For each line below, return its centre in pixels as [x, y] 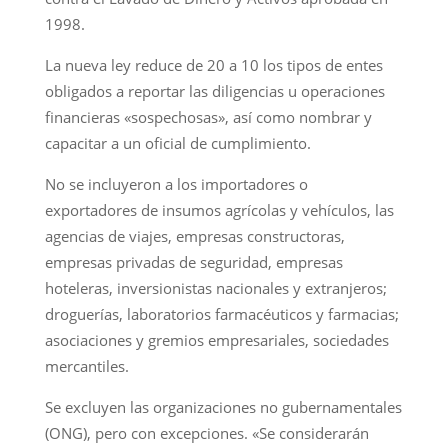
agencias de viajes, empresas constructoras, [194, 235]
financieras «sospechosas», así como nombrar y [208, 116]
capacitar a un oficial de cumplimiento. [177, 142]
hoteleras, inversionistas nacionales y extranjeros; [215, 287]
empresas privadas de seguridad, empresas [193, 261]
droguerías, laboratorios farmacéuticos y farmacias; [221, 313]
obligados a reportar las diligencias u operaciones [214, 90]
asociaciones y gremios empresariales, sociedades [216, 339]
